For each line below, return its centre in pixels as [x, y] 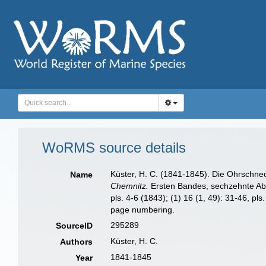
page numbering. [143, 210]
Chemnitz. [130, 186]
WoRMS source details [114, 148]
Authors [77, 242]
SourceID [75, 226]
